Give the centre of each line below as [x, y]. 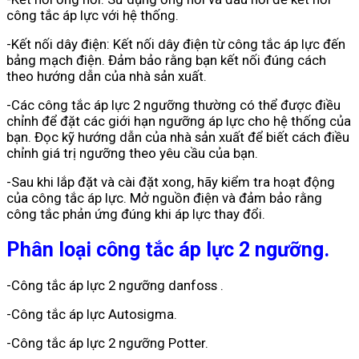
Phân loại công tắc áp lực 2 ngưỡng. [168, 250]
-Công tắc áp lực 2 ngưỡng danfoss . [115, 286]
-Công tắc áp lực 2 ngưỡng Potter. [107, 343]
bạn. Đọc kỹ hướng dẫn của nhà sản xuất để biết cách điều [178, 137]
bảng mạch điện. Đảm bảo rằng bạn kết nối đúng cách [166, 61]
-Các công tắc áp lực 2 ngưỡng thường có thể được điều [173, 105]
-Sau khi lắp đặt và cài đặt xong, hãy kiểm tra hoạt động [171, 182]
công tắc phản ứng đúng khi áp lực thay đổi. [136, 214]
